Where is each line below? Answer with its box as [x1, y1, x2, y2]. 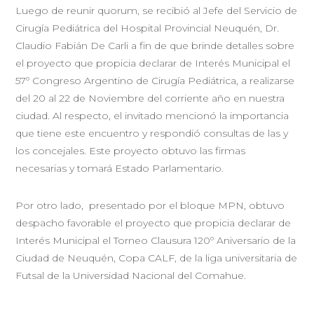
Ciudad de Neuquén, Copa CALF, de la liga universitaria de [15, 251, 298, 264]
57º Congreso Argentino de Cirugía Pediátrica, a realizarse [15, 74, 295, 87]
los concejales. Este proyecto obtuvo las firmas [15, 144, 246, 157]
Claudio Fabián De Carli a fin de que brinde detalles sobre [15, 39, 295, 52]
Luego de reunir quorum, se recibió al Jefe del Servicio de [15, 4, 298, 17]
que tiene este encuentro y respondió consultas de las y [15, 126, 289, 139]
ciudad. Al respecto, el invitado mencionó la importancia [15, 109, 289, 122]
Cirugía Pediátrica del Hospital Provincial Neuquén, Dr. [15, 21, 280, 34]
